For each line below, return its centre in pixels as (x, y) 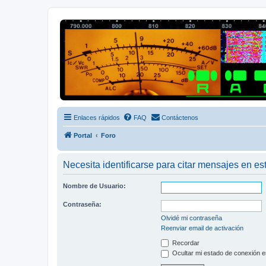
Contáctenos (180, 117)
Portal (83, 135)
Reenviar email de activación (202, 228)
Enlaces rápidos (97, 117)
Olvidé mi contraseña (191, 218)
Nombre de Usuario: (94, 186)
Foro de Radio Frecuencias (99, 46)
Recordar (185, 243)
